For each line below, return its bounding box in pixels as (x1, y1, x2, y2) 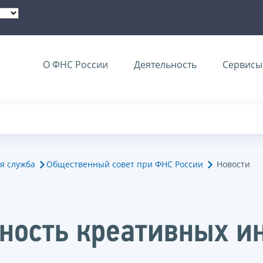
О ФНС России (43, 58, 108, 71)
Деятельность (134, 58, 197, 71)
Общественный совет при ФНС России (46, 159, 203, 170)
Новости (217, 159, 250, 170)
